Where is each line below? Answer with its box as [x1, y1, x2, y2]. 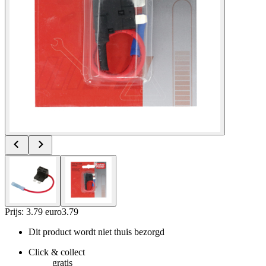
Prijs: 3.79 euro [5, 206, 62, 217]
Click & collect [28, 246, 85, 257]
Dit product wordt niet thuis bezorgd [28, 226, 164, 237]
